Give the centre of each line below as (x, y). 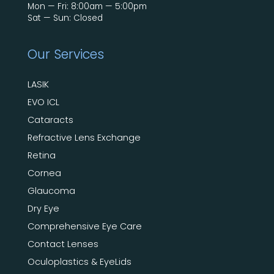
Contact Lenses (63, 244)
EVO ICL (43, 102)
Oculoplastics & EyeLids (79, 261)
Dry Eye (43, 208)
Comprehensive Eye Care (84, 226)
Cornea (44, 173)
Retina (41, 155)
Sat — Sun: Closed (65, 18)
